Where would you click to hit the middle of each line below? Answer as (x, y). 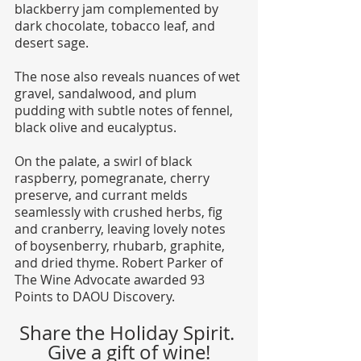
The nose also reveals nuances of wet (129, 77)
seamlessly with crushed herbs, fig (120, 212)
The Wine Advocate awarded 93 (111, 280)
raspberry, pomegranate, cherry (114, 178)
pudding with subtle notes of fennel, (125, 111)
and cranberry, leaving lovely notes (122, 229)
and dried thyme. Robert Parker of (120, 263)
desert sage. (53, 43)
